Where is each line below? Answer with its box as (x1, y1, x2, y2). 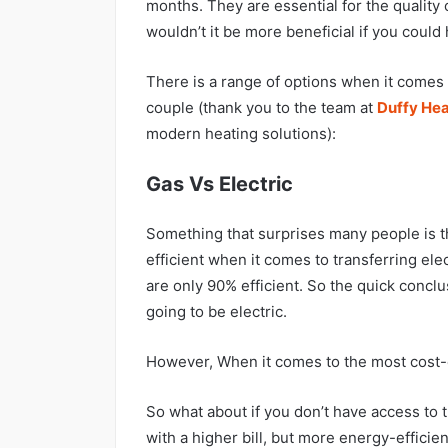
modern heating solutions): (146, 123, 336, 143)
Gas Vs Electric (146, 171, 293, 196)
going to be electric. (146, 301, 291, 321)
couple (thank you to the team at (146, 97, 377, 117)
